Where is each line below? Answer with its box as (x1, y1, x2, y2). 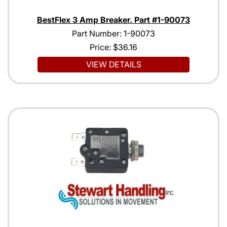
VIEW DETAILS (86, 59, 141, 70)
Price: (90, 42, 113, 53)
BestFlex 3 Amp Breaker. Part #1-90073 (37, 15, 190, 25)
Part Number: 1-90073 (72, 28, 155, 39)
